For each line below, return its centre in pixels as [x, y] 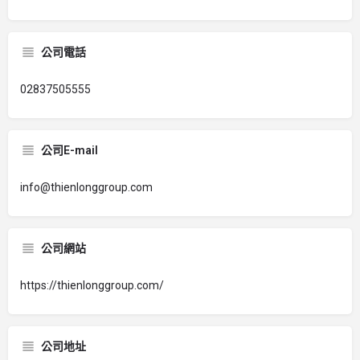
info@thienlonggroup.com [86, 187]
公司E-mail [70, 150]
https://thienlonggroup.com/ [92, 285]
